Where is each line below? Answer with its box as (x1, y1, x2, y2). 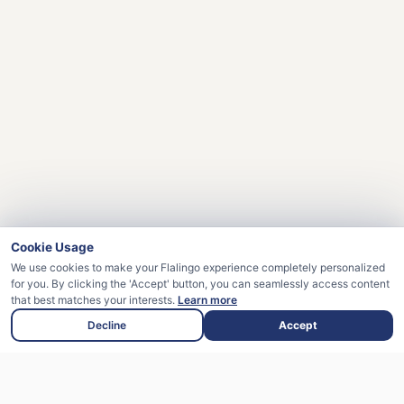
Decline (87, 317, 127, 332)
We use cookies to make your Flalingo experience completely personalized (11, 261, 385, 274)
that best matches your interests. (11, 293, 178, 307)
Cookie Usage (11, 240, 94, 254)
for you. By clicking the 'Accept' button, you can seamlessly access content (11, 277, 390, 290)
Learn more (178, 293, 237, 307)
